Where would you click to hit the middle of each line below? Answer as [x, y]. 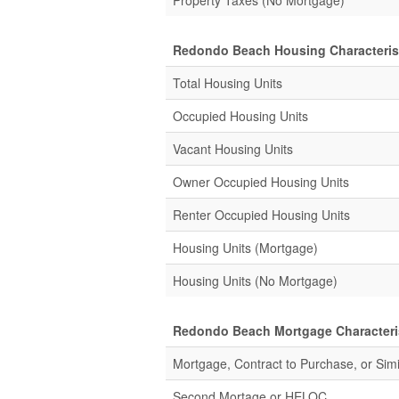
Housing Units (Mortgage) [245, 248]
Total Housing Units [228, 83]
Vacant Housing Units [233, 149]
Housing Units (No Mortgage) [255, 281]
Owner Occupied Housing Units [261, 182]
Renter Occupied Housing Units [261, 215]
